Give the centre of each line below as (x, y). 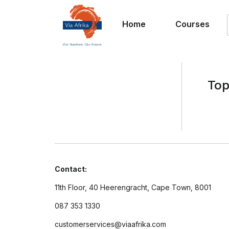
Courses (192, 24)
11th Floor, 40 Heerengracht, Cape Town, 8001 (133, 187)
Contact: (71, 169)
